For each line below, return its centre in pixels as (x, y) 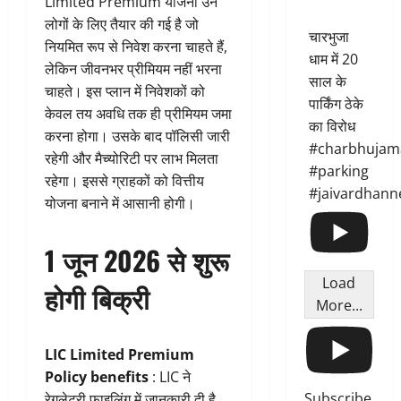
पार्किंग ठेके (336, 104)
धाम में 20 (333, 60)
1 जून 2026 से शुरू (137, 260)
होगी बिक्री (97, 298)
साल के (327, 82)
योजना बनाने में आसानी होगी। (120, 204)
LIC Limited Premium (119, 355)
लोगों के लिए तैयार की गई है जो (122, 25)
